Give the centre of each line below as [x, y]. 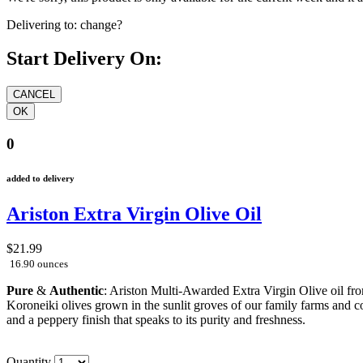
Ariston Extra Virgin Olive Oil [134, 214]
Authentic [77, 290]
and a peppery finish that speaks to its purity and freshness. [156, 319]
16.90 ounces [39, 263]
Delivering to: [42, 24]
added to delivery [41, 178]
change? [101, 24]
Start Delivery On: [84, 59]
